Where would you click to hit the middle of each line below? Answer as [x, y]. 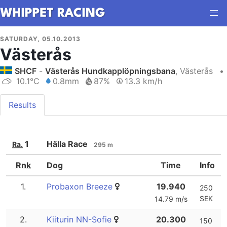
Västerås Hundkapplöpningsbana [110, 71]
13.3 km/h [143, 81]
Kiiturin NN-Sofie [79, 219]
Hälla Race [68, 144]
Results [22, 105]
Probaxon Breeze [80, 186]
